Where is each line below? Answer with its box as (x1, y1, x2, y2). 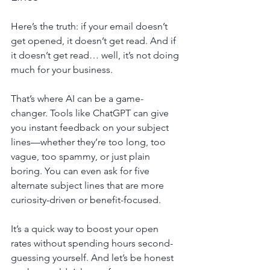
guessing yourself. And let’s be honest (11, 251, 174, 263)
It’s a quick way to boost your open (11, 222, 161, 234)
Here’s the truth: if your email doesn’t (11, 20, 170, 32)
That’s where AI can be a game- (11, 92, 143, 104)
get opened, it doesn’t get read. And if (11, 34, 178, 46)
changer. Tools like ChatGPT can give (11, 107, 171, 119)
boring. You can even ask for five (11, 165, 152, 177)
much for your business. (11, 63, 113, 75)
